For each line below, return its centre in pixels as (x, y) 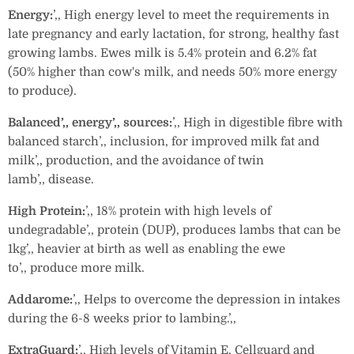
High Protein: (47, 211)
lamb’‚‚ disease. (51, 179)
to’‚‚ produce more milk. (76, 268)
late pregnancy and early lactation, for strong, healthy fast (173, 34)
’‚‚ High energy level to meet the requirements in (191, 15)
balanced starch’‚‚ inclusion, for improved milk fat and (164, 141)
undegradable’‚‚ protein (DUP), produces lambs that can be (174, 230)
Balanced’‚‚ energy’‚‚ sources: (90, 122)
